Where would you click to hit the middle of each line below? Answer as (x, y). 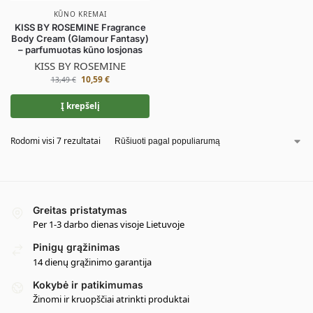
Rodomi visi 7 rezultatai (56, 141)
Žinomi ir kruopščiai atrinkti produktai (111, 299)
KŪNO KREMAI (80, 14)
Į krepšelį (80, 106)
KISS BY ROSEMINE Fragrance (80, 27)
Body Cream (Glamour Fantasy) (80, 38)
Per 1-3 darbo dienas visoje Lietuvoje (109, 225)
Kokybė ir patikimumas (88, 284)
